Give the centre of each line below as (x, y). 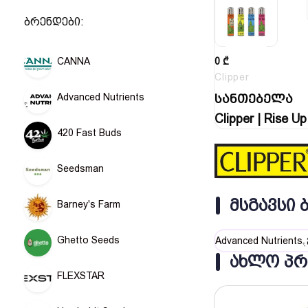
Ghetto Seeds (88, 240)
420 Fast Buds (89, 133)
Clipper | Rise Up (261, 119)
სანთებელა (254, 99)
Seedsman (80, 168)
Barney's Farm (89, 204)
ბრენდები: (54, 22)
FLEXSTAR (81, 276)
